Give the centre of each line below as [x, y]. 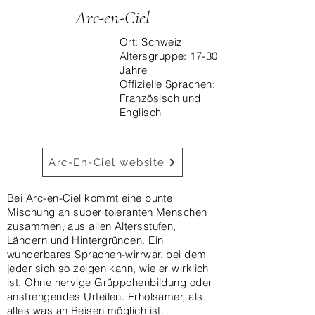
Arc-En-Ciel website [107, 162]
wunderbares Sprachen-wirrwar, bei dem [107, 254]
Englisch [141, 112]
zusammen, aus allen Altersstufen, [92, 226]
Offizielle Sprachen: [167, 84]
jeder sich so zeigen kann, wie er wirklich [108, 268]
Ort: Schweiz [151, 42]
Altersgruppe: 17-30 [169, 56]
